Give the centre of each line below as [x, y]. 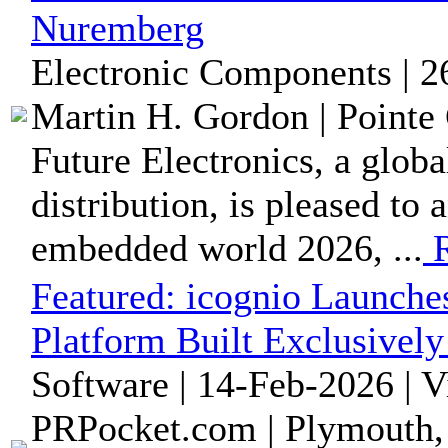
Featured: [108, 296]
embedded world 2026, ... [227, 248]
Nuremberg [117, 28]
